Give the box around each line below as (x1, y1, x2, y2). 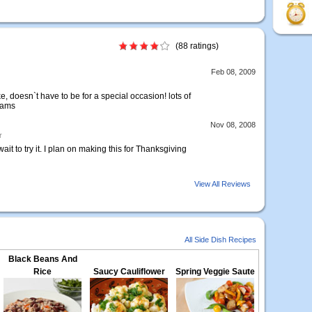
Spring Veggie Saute (175, 267, 255, 276)
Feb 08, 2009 (211, 68, 256, 76)
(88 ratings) (175, 41, 219, 51)
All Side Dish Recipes (185, 235, 256, 244)
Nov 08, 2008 (210, 120, 256, 129)
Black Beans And (8, 254, 77, 264)
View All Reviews (194, 180, 251, 188)
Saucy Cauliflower (93, 267, 165, 276)
